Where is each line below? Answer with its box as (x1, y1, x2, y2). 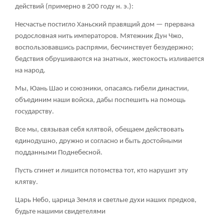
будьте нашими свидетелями (15, 208, 105, 216)
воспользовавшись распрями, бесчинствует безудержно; (15, 44, 193, 52)
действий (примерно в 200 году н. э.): (15, 3, 133, 11)
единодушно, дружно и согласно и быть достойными (15, 137, 182, 145)
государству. (15, 108, 54, 116)
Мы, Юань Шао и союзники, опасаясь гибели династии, (15, 85, 189, 93)
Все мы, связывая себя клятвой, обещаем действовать (15, 126, 184, 134)
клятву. (15, 178, 38, 186)
